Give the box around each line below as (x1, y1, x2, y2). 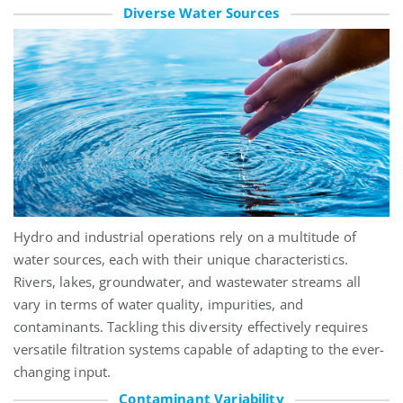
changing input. (13, 363, 112, 381)
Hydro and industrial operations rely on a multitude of (13, 228, 357, 246)
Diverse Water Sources (122, 4, 281, 22)
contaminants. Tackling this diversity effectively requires (13, 318, 368, 336)
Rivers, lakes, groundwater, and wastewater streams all (13, 273, 362, 291)
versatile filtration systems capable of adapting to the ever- (13, 340, 385, 359)
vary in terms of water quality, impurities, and (13, 295, 304, 314)
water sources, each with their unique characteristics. (13, 250, 349, 269)
